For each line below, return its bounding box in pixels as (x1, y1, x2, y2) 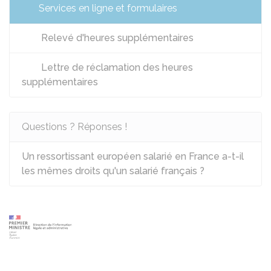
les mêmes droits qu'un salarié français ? (22, 165, 204, 177)
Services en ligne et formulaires (39, 2, 177, 14)
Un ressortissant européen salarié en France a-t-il (22, 151, 244, 162)
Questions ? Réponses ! (22, 121, 127, 132)
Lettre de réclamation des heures (39, 62, 193, 73)
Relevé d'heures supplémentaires (39, 32, 194, 44)
